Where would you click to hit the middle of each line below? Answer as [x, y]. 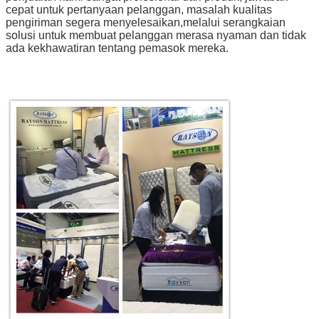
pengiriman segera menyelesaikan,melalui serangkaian [146, 23]
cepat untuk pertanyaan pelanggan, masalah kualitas [139, 10]
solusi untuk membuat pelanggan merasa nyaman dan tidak [156, 36]
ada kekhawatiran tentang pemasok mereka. [117, 48]
